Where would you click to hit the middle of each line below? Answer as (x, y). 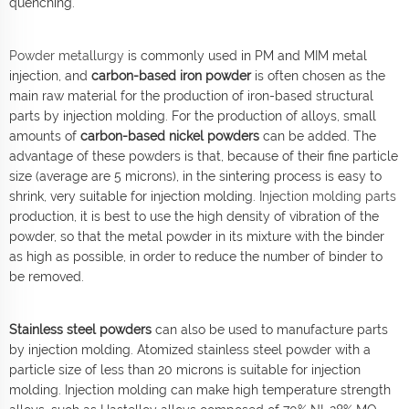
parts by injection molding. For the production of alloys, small (193, 115)
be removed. (47, 276)
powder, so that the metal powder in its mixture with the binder (197, 236)
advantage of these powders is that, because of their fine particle (204, 156)
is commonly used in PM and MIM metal (246, 55)
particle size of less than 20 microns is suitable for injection (185, 369)
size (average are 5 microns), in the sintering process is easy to (195, 176)
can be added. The (318, 136)
